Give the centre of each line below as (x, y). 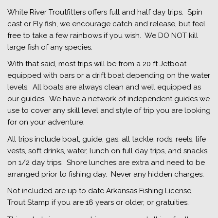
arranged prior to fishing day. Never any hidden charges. (106, 174)
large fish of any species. (50, 47)
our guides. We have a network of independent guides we (109, 99)
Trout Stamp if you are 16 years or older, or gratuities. (98, 202)
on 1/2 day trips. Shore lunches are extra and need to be (106, 162)
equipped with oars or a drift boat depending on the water (109, 75)
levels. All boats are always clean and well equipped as (104, 87)
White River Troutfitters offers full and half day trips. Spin (105, 12)
